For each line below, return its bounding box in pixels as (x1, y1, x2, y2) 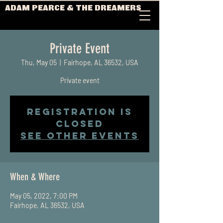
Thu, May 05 (21, 58, 57, 67)
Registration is (27, 106, 132, 117)
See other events (20, 130, 139, 141)
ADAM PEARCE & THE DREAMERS (5, 4, 141, 12)
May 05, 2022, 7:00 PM (10, 192, 78, 200)
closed (56, 118, 104, 129)
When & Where (10, 171, 60, 183)
